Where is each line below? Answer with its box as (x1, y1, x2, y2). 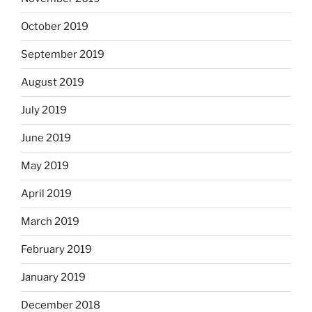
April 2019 (21, 187, 72, 201)
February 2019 (21, 243, 92, 256)
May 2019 (21, 159, 69, 173)
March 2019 (21, 215, 79, 228)
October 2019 (21, 20, 88, 33)
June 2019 (21, 132, 71, 145)
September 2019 (21, 48, 104, 61)
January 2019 (21, 271, 86, 284)
